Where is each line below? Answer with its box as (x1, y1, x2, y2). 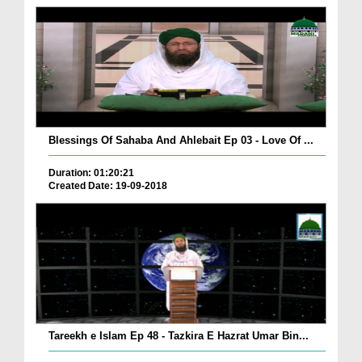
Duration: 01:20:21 (48, 166, 134, 179)
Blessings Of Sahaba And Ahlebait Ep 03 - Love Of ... (48, 133, 314, 146)
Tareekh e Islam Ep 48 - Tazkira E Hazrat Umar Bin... (48, 330, 309, 343)
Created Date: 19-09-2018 (48, 179, 167, 192)
